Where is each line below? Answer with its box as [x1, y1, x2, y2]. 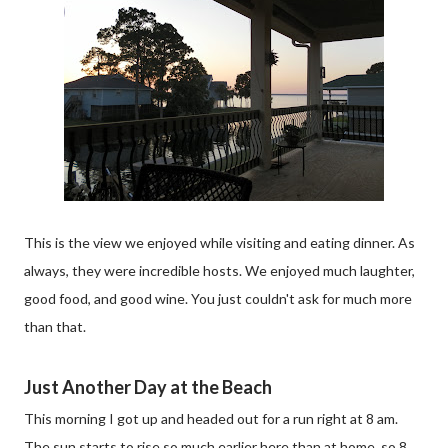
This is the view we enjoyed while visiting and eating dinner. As [24, 234, 415, 251]
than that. [24, 318, 86, 335]
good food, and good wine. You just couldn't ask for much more [24, 290, 412, 307]
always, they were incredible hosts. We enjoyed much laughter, [24, 262, 415, 279]
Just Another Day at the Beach [24, 376, 272, 398]
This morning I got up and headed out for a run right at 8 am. [24, 410, 398, 427]
